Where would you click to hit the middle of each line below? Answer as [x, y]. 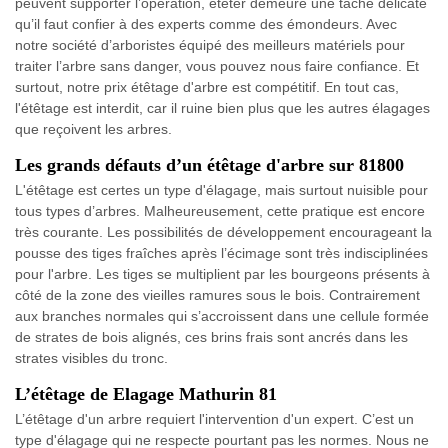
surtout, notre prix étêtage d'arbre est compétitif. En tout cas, [207, 86]
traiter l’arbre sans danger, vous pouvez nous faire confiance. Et [217, 65]
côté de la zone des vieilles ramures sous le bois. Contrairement [217, 294]
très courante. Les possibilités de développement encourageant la [223, 231]
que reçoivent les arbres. [93, 128]
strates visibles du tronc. [91, 357]
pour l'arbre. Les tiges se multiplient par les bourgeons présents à [222, 273]
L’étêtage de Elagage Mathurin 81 [146, 393]
